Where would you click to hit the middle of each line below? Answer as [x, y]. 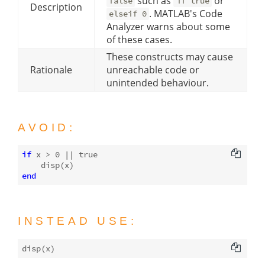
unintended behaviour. [158, 83]
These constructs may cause [170, 56]
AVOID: [47, 127]
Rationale [51, 70]
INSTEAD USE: [77, 221]
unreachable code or [153, 70]
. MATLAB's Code [186, 13]
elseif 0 [128, 14]
